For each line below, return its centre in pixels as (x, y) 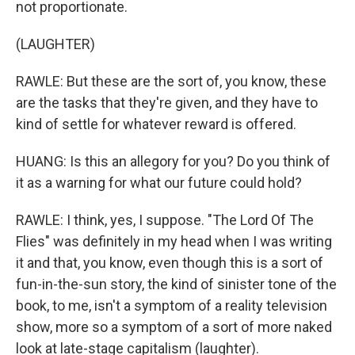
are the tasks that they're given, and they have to (167, 103)
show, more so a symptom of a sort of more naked (174, 327)
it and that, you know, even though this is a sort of (170, 263)
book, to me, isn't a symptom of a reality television (172, 305)
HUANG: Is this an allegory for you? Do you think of (173, 161)
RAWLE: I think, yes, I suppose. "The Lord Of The (165, 220)
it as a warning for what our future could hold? (159, 183)
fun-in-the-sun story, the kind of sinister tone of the (176, 284)
